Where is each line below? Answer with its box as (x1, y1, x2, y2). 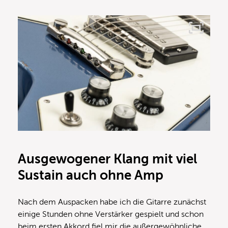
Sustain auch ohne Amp (18, 168, 163, 183)
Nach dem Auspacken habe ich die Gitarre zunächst (18, 197, 206, 207)
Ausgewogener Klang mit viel (18, 152, 197, 167)
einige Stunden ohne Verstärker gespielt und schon (18, 210, 204, 219)
